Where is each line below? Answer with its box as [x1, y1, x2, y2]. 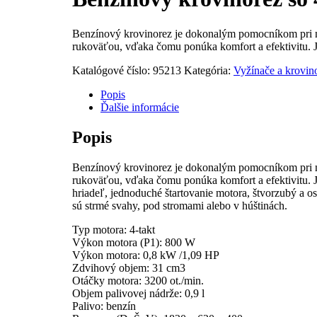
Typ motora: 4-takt [72, 223, 155, 236]
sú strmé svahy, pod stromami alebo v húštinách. [72, 199, 287, 212]
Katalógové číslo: [72, 64, 153, 76]
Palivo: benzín [72, 299, 136, 312]
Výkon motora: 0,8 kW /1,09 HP [72, 248, 219, 261]
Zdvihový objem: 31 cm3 [72, 261, 185, 274]
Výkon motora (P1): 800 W [72, 236, 195, 248]
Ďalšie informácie [100, 100, 179, 113]
